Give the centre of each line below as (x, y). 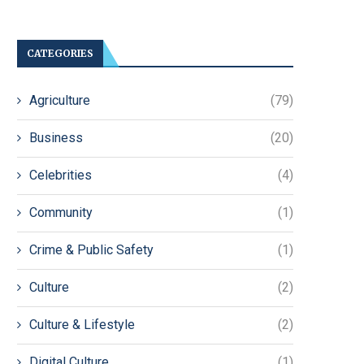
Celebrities (61, 175)
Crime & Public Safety (91, 250)
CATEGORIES (60, 53)
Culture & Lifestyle (82, 325)
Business (56, 138)
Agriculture (60, 100)
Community (61, 212)
